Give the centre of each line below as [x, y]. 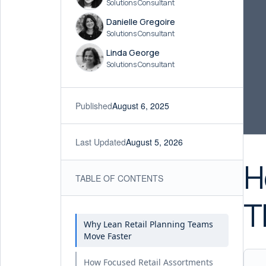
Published [94, 106]
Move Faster [108, 236]
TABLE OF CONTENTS [119, 178]
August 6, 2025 [141, 106]
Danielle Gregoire [141, 21]
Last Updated [101, 142]
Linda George [133, 52]
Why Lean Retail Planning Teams [148, 224]
